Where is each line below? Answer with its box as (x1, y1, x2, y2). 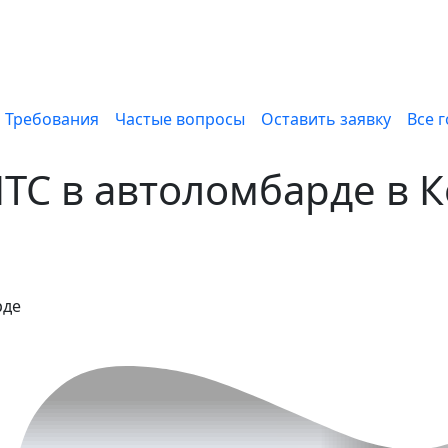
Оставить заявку (260, 108, 391, 130)
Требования (4, 108, 99, 130)
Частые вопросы (114, 108, 245, 130)
